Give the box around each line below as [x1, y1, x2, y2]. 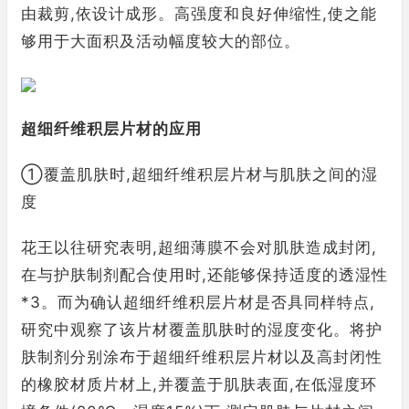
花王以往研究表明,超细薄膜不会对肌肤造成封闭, [21, 238, 377, 257]
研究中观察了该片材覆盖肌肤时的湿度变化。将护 [21, 320, 383, 339]
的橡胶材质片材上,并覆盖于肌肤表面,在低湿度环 [21, 375, 377, 393]
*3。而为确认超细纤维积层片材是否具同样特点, [21, 293, 375, 311]
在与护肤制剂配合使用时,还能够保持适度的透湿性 [21, 266, 388, 284]
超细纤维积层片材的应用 [21, 120, 202, 138]
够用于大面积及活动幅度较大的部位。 [21, 32, 300, 50]
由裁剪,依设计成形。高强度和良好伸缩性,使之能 [21, 5, 377, 23]
